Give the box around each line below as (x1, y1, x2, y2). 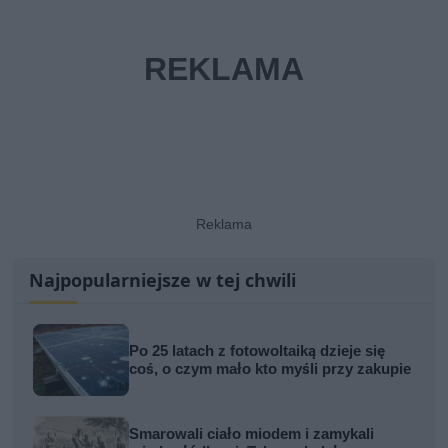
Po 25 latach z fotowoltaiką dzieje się (129, 342, 386, 361)
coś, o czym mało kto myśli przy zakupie (129, 360, 412, 379)
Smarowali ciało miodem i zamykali (129, 425, 375, 444)
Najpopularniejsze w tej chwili (29, 268, 297, 293)
